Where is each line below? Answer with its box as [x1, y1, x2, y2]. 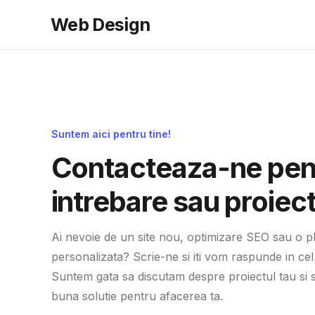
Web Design [51, 13, 150, 35]
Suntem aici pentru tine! [51, 128, 171, 140]
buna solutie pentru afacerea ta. [51, 289, 223, 304]
